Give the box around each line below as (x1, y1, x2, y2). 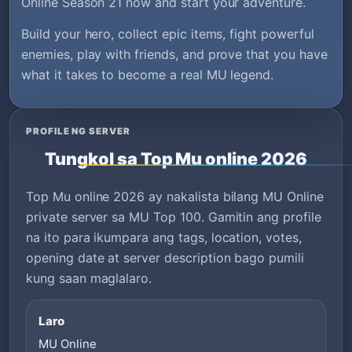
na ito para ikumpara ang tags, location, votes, (26, 229, 302, 245)
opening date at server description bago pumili (26, 249, 304, 266)
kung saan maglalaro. (26, 269, 152, 286)
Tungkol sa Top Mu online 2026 (45, 148, 307, 169)
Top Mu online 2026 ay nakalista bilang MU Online (26, 188, 324, 204)
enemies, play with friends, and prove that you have (21, 46, 328, 63)
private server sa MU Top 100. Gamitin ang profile (26, 208, 321, 225)
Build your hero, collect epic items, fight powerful (21, 26, 314, 42)
